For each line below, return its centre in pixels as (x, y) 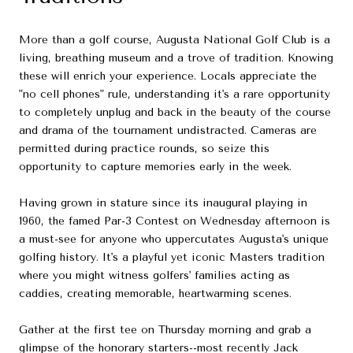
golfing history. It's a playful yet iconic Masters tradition (172, 258)
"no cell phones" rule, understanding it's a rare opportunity (175, 95)
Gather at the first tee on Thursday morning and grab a (165, 330)
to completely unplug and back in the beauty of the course (175, 113)
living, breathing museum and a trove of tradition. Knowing (176, 58)
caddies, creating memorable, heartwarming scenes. (155, 294)
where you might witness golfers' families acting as (154, 276)
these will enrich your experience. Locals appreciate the (168, 76)
